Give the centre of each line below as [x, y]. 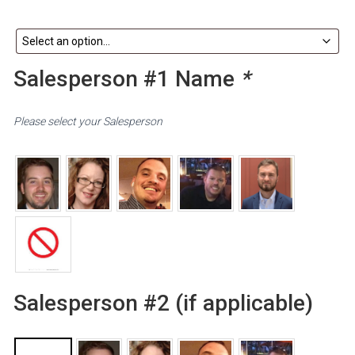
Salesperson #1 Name [127, 78]
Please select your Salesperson [88, 121]
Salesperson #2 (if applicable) [163, 303]
